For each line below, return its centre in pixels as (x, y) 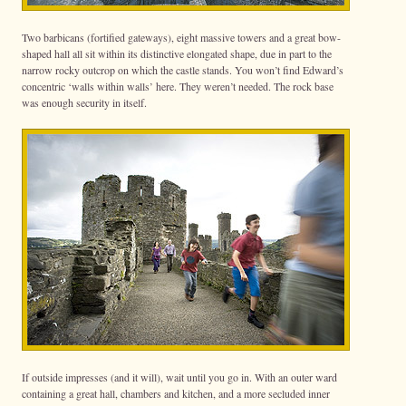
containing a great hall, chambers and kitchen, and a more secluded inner (176, 393)
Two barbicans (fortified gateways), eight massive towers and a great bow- (181, 37)
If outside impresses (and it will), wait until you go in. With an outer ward (179, 377)
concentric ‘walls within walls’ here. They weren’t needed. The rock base (178, 86)
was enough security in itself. (84, 102)
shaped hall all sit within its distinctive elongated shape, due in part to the (177, 53)
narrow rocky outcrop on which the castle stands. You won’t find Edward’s (183, 70)
